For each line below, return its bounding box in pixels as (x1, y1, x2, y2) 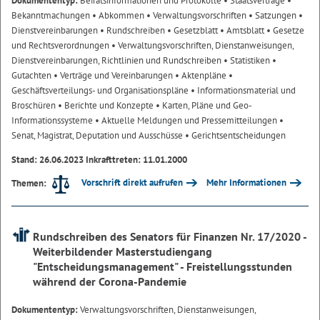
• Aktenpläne (175, 69, 229, 82)
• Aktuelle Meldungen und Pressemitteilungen (95, 114, 279, 127)
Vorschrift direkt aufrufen (81, 176, 183, 189)
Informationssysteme (11, 114, 95, 127)
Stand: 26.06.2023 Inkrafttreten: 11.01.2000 (11, 154, 187, 166)
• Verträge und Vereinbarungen (54, 69, 175, 82)
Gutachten (11, 69, 54, 82)
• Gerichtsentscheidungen (185, 129, 286, 142)
